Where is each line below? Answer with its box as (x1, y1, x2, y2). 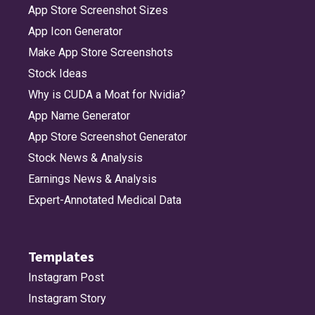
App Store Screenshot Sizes (28, 4, 168, 18)
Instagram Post (28, 271, 104, 285)
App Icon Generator (28, 25, 122, 39)
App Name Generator (28, 109, 130, 123)
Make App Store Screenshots (28, 46, 173, 60)
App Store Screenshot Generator (28, 130, 187, 144)
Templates (28, 247, 94, 266)
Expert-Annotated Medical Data (28, 193, 181, 207)
